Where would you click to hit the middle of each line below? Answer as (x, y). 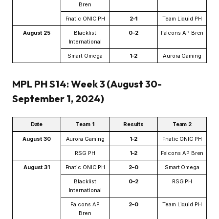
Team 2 (182, 124)
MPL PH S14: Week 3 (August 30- (87, 84)
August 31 (37, 167)
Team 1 (85, 124)
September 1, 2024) (58, 98)
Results (133, 124)
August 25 (37, 33)
